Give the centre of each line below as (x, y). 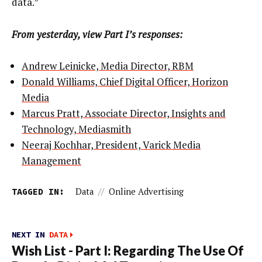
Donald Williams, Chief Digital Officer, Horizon (125, 82)
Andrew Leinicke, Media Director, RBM (108, 66)
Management (51, 161)
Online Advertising (146, 191)
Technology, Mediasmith (76, 129)
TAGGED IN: (38, 191)
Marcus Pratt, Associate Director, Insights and (124, 113)
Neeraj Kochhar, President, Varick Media (111, 145)
